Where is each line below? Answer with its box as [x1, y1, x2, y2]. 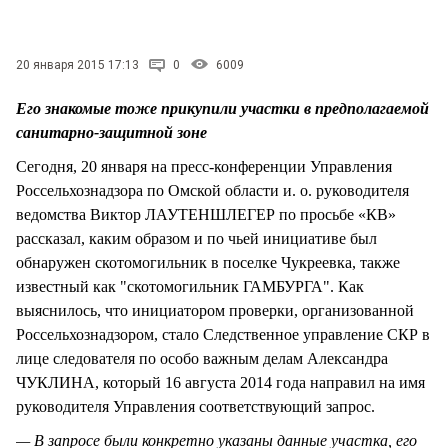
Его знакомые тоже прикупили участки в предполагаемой [16, 99, 429, 117]
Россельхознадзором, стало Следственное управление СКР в [16, 325, 430, 343]
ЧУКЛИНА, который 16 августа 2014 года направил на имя [16, 373, 425, 391]
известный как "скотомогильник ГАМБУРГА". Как [16, 277, 364, 295]
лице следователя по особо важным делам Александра [16, 349, 388, 367]
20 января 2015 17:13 [16, 57, 139, 72]
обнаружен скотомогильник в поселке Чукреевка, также [16, 253, 400, 271]
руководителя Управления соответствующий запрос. [16, 397, 375, 415]
